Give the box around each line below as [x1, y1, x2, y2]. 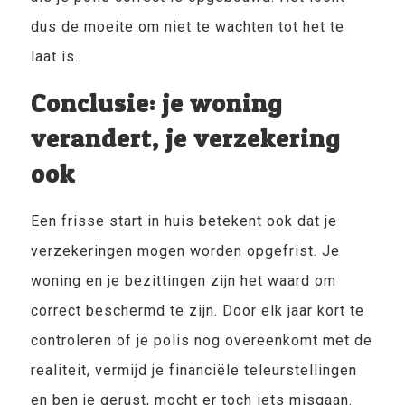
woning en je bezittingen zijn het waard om [30, 272, 336, 289]
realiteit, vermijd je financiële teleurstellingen [30, 362, 357, 379]
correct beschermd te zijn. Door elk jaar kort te [30, 302, 364, 319]
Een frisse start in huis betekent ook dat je [30, 212, 337, 230]
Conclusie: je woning [30, 88, 282, 118]
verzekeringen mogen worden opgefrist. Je [30, 242, 340, 259]
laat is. [30, 48, 79, 65]
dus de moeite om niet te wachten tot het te [30, 18, 344, 35]
